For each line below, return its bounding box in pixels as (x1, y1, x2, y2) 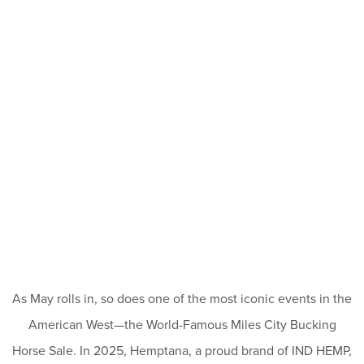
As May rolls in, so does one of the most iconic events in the (12, 288, 352, 308)
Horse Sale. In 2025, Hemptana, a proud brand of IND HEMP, (12, 340, 352, 360)
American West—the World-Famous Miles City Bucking (28, 314, 336, 334)
